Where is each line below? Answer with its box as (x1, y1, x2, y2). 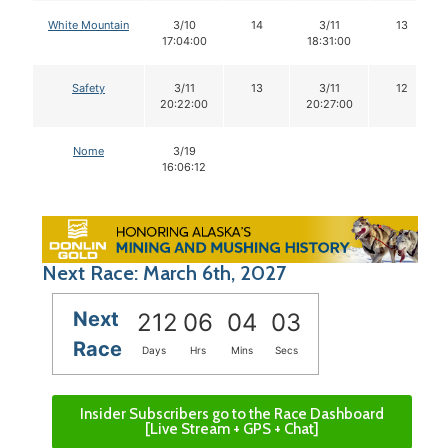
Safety (72, 80, 105, 95)
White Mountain (48, 17, 129, 32)
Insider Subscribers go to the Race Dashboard (80, 404, 384, 423)
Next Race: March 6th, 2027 (42, 260, 286, 285)
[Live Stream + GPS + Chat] (145, 419, 319, 438)
